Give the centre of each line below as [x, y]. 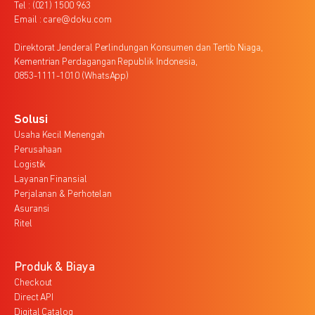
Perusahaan [38, 150]
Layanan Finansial [51, 179]
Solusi [31, 120]
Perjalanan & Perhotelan [63, 194]
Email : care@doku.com [63, 20]
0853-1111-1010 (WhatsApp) [72, 76]
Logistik [30, 165]
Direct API [34, 297]
